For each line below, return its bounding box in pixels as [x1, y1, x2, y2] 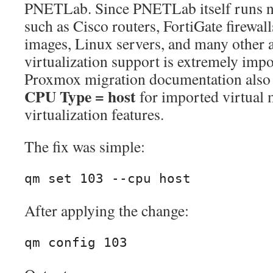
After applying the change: [24, 200, 189, 221]
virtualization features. [24, 104, 164, 125]
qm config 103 [24, 235, 127, 250]
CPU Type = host [24, 85, 136, 108]
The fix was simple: [24, 136, 145, 157]
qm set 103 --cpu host [24, 171, 191, 186]
